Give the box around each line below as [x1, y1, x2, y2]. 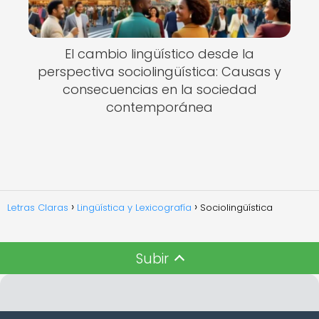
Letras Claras [7, 201, 68, 214]
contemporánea [106, 98, 213, 116]
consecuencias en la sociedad [62, 80, 257, 98]
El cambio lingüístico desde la [65, 45, 254, 63]
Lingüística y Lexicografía [77, 201, 192, 214]
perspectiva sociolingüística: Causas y [38, 63, 281, 80]
